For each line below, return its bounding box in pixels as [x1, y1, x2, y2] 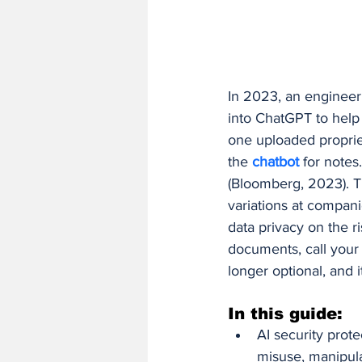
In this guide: [228, 305, 343, 323]
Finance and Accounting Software [179, 12, 356, 27]
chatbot [252, 154, 303, 170]
